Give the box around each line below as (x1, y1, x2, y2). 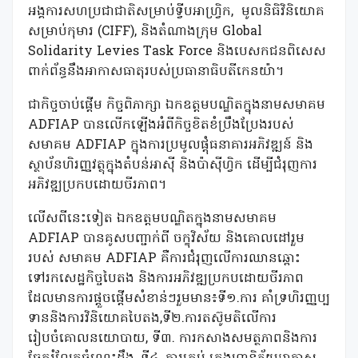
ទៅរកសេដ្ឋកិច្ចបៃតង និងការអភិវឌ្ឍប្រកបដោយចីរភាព (28, 269, 304, 288)
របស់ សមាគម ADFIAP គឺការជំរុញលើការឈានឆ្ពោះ (28, 249, 300, 268)
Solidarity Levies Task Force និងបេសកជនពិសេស (28, 42, 326, 62)
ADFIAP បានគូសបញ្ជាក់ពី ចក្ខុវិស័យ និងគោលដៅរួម (28, 229, 304, 249)
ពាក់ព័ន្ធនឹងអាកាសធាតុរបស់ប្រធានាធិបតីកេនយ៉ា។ (28, 62, 284, 82)
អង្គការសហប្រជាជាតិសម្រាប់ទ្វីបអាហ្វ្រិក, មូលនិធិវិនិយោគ (28, 2, 324, 22)
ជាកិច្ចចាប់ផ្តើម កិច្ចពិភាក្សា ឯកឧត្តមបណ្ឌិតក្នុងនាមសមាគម (28, 96, 325, 115)
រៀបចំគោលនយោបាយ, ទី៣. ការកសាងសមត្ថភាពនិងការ (28, 329, 317, 348)
